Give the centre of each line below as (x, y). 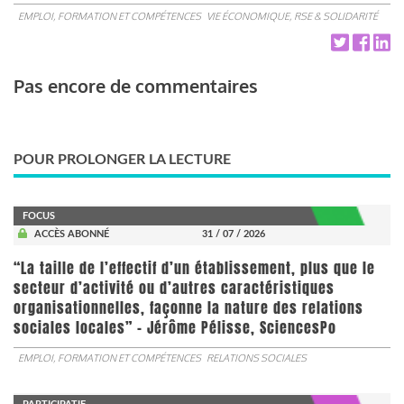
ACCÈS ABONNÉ (71, 234)
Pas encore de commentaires (136, 85)
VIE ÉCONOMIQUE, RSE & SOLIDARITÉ (292, 16)
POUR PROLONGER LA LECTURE (122, 159)
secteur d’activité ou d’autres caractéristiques (174, 288)
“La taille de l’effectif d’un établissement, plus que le (194, 268)
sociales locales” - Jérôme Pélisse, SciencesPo (175, 327)
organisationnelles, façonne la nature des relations (188, 308)
